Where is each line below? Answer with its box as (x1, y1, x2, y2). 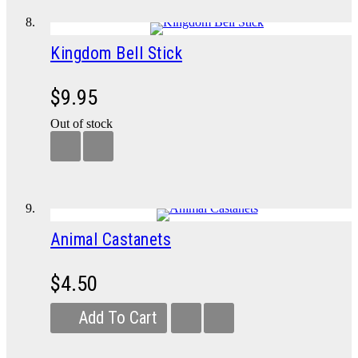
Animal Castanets (50, 229, 171, 249)
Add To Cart (78, 308, 157, 328)
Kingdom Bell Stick (50, 43, 182, 63)
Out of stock (50, 117, 113, 130)
